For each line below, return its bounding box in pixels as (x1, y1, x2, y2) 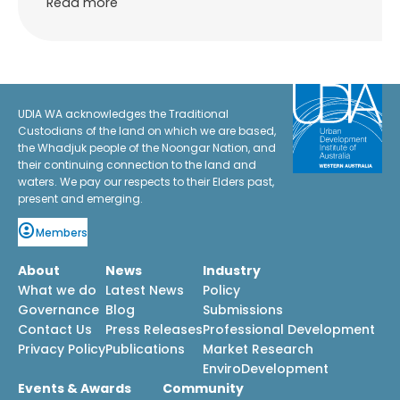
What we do (18, 281, 96, 300)
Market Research (203, 340, 313, 359)
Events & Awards (18, 379, 131, 398)
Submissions (203, 301, 283, 320)
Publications (105, 340, 185, 359)
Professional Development (203, 321, 375, 339)
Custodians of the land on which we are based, (18, 123, 276, 139)
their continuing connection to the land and (18, 157, 256, 173)
